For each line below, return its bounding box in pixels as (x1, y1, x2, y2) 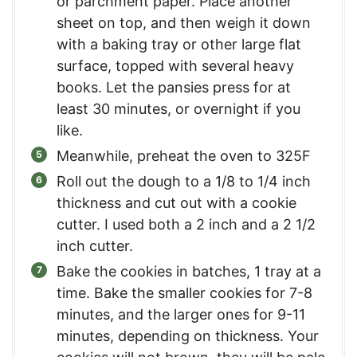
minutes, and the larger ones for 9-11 (57, 305, 305, 323)
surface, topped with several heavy (57, 57, 294, 74)
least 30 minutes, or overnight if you (57, 100, 300, 117)
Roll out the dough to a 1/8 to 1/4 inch (57, 172, 311, 190)
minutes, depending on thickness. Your (57, 327, 319, 344)
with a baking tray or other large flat (57, 35, 301, 53)
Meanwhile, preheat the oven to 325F (57, 147, 311, 164)
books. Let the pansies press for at (57, 78, 291, 96)
